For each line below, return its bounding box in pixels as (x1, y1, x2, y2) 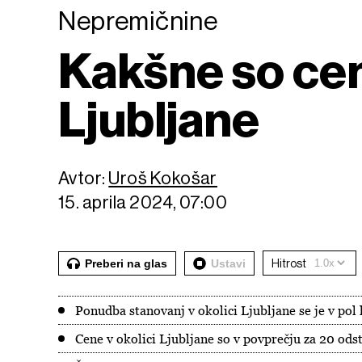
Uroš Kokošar (108, 168, 217, 188)
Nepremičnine (58, 6, 218, 36)
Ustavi (211, 256, 246, 270)
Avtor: (58, 168, 109, 188)
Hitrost (271, 256, 306, 270)
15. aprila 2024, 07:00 (58, 192, 228, 213)
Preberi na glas (85, 256, 167, 270)
